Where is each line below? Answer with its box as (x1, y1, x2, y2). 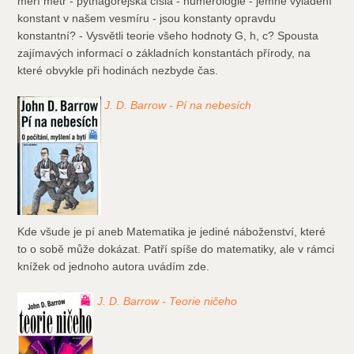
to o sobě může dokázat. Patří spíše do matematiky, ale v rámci (17, 243, 335, 256)
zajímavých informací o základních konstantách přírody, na (17, 47, 311, 60)
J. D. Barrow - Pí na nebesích (104, 99, 252, 112)
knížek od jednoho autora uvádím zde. (17, 260, 210, 273)
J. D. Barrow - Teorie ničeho (97, 295, 238, 308)
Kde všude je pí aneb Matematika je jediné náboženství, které (17, 225, 326, 239)
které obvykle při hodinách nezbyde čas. (17, 64, 219, 77)
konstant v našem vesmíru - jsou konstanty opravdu (17, 12, 277, 25)
